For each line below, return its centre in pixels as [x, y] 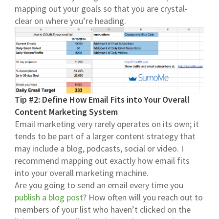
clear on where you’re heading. [70, 21]
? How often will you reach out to [143, 197]
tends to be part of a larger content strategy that [105, 136]
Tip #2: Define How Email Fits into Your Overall [102, 99]
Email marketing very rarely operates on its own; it [107, 124]
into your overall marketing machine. [82, 173]
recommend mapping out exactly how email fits [102, 160]
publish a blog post [49, 197]
